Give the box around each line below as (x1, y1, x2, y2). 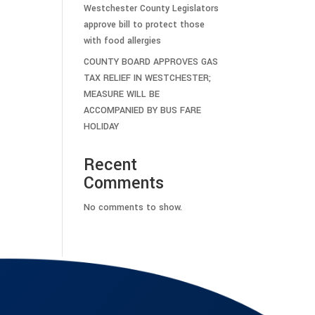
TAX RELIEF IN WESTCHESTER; (84, 72, 212, 84)
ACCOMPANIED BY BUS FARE (84, 104, 202, 117)
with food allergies (84, 34, 162, 47)
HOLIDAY (84, 120, 120, 133)
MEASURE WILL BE (84, 88, 160, 101)
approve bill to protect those (84, 18, 205, 31)
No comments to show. (84, 201, 183, 214)
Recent (84, 153, 138, 176)
